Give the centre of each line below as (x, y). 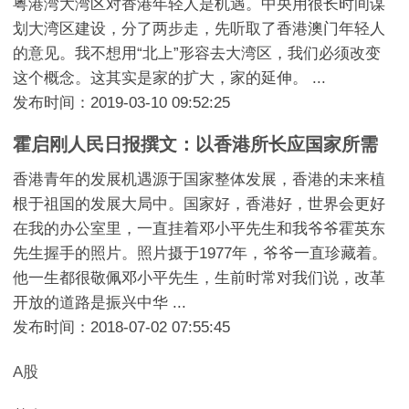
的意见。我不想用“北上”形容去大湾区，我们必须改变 (197, 54)
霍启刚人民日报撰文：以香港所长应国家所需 (196, 144)
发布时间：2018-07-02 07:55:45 (122, 327)
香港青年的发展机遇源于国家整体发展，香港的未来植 (199, 179)
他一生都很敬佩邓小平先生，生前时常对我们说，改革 (199, 278)
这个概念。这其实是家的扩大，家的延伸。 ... (170, 79)
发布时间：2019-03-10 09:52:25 (122, 103)
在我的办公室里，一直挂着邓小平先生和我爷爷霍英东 (199, 228)
